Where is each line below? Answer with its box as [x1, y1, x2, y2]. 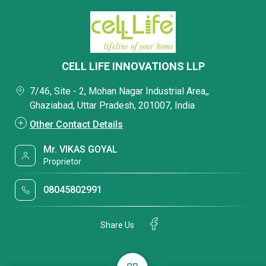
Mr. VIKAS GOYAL [43, 144, 118, 155]
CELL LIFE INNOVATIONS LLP [61, 60, 205, 72]
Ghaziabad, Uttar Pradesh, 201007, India [30, 100, 195, 111]
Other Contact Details [30, 119, 123, 130]
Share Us [100, 220, 134, 230]
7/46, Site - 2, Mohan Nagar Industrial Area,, [30, 85, 209, 97]
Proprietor [43, 157, 82, 166]
